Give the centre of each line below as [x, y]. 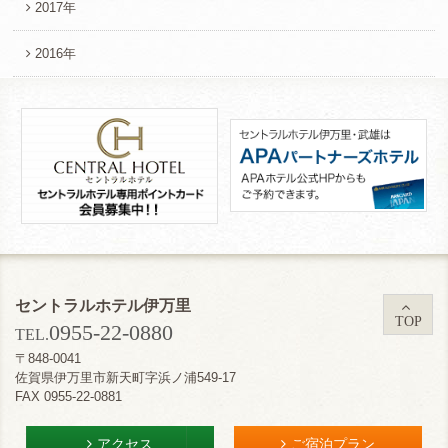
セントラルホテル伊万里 [103, 305]
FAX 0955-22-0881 [68, 396]
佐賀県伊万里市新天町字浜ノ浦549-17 [125, 377]
